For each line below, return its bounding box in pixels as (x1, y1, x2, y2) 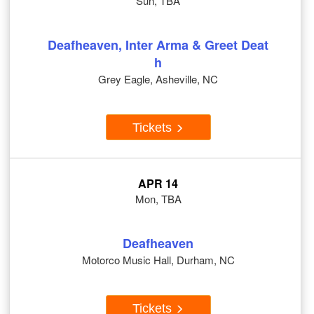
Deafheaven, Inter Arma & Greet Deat (48, 36, 268, 55)
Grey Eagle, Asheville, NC (98, 71, 218, 87)
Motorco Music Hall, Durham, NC (81, 252, 235, 268)
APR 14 (138, 175, 178, 192)
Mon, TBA (135, 191, 182, 207)
